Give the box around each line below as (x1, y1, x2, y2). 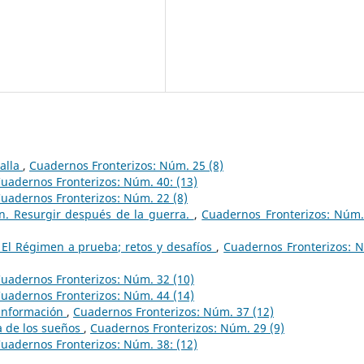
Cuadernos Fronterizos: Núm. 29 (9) (90, 319, 284, 336)
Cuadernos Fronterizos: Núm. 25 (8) (29, 157, 223, 173)
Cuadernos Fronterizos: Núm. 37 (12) (73, 303, 274, 319)
